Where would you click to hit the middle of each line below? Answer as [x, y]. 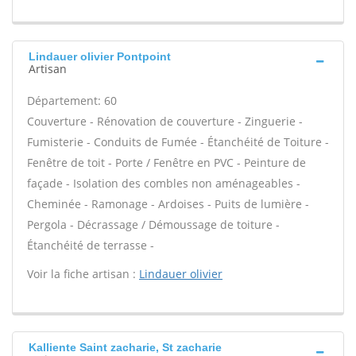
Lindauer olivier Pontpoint [100, 56]
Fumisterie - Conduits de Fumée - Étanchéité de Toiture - [178, 142]
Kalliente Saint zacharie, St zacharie [125, 347]
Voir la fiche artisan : [83, 274]
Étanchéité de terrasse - [91, 245]
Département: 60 [72, 101]
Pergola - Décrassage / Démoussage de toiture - [153, 224]
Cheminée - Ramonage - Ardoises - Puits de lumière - [168, 204]
